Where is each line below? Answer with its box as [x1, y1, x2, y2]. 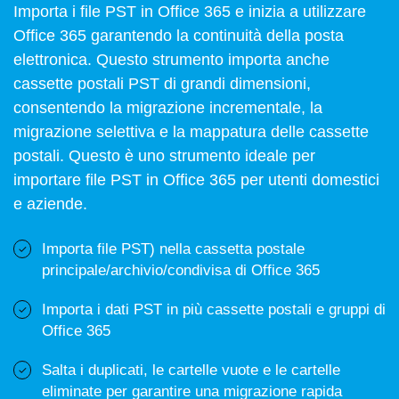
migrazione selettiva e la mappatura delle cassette [13, 123, 369, 141]
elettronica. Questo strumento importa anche [13, 51, 330, 69]
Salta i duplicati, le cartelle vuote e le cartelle [42, 362, 340, 379]
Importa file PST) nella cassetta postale [42, 240, 305, 257]
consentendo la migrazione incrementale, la [13, 99, 322, 117]
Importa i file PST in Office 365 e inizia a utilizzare [13, 3, 366, 20]
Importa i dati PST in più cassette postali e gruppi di [42, 301, 386, 318]
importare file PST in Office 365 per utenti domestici [13, 171, 379, 189]
